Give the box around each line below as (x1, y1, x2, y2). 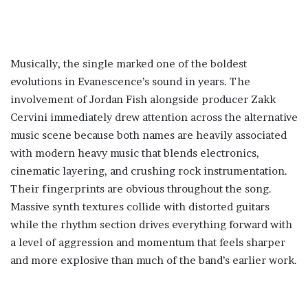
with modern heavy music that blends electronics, (10, 146, 259, 159)
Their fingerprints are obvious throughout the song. (10, 182, 272, 195)
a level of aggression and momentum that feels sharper (10, 236, 285, 249)
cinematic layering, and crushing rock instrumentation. (10, 164, 287, 177)
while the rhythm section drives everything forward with (10, 218, 292, 231)
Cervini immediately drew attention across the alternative (10, 111, 298, 124)
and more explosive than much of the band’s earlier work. (10, 254, 297, 267)
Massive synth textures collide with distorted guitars (10, 200, 269, 213)
